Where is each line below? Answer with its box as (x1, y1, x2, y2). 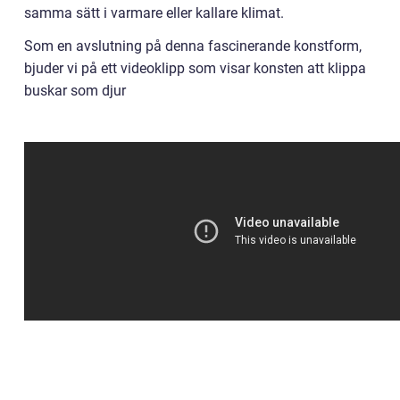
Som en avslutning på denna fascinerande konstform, (24, 37, 362, 54)
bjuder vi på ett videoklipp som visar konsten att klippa (24, 59, 366, 77)
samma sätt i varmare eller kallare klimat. (24, 4, 284, 21)
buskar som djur (24, 81, 126, 99)
